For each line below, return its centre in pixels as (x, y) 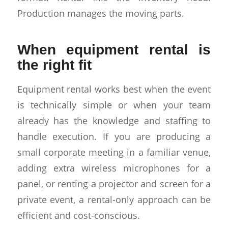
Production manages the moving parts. (101, 13)
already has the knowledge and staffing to (114, 120)
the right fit (54, 65)
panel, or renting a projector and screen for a (114, 183)
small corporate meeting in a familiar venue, (114, 152)
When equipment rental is (114, 50)
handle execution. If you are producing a (114, 136)
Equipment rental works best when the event (114, 89)
